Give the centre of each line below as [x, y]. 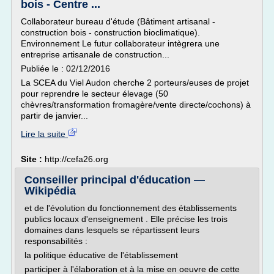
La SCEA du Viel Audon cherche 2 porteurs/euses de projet [135, 83]
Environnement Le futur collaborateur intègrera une [120, 43]
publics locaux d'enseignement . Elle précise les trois [126, 219]
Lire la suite [44, 134]
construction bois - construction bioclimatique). [110, 32]
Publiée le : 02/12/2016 [65, 68]
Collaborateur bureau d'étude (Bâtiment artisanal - [118, 21]
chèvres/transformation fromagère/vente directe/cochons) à [136, 105]
